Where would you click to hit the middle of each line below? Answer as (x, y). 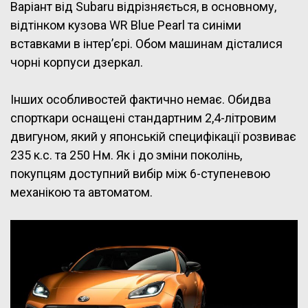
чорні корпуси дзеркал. (77, 63)
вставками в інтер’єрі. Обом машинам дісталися (146, 44)
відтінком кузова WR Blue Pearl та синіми (126, 25)
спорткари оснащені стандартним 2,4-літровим (143, 118)
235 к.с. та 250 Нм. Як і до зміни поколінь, (126, 155)
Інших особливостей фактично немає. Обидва (141, 100)
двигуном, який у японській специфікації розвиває (153, 137)
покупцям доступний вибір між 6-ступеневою (140, 174)
